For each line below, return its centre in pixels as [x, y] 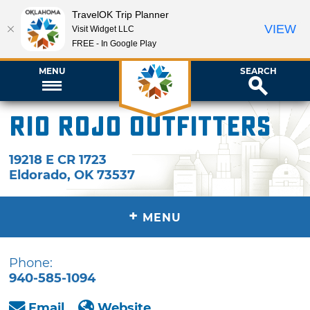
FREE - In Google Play [114, 43]
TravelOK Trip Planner [120, 14]
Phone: [31, 263]
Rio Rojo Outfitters [140, 127]
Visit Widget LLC [103, 29]
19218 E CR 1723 [58, 159]
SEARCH [258, 71]
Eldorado [38, 175]
